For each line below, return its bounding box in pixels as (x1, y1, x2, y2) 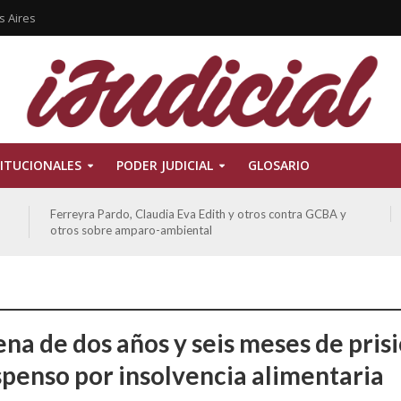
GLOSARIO (247, 157, 310, 174)
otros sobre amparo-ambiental (49, 223, 212, 237)
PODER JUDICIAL (115, 157, 213, 174)
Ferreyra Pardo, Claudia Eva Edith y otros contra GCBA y (49, 207, 346, 221)
